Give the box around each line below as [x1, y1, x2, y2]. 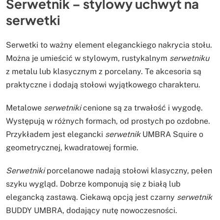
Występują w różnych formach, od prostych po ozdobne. [6, 116, 210, 126]
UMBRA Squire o [140, 130, 203, 139]
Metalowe [6, 103, 44, 113]
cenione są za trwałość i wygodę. [81, 103, 203, 113]
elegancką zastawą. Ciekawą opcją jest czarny [6, 192, 177, 202]
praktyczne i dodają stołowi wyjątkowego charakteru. [6, 80, 200, 90]
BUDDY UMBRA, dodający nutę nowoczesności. [6, 206, 177, 216]
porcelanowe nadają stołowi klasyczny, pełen [45, 166, 212, 176]
